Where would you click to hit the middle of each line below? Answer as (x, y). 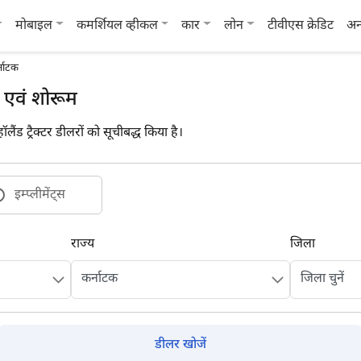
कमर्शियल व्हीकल (117, 26)
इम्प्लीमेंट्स (40, 195)
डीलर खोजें (180, 345)
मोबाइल (34, 26)
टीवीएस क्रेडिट (300, 26)
